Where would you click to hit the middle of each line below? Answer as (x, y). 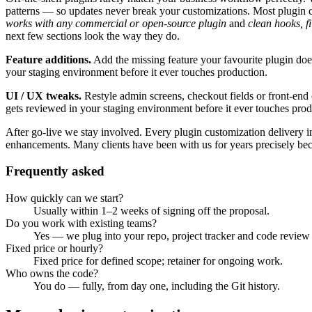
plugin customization (220, 132)
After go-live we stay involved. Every (90, 132)
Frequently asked (55, 171)
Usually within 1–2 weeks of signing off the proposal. (151, 211)
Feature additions (47, 59)
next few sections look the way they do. (93, 36)
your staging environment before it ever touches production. (136, 72)
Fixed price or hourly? (54, 249)
